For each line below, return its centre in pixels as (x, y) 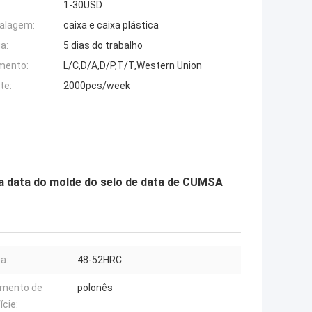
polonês (95, 288)
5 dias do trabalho (103, 46)
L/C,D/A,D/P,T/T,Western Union (133, 66)
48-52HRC (100, 260)
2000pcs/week (97, 86)
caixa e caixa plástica (111, 25)
